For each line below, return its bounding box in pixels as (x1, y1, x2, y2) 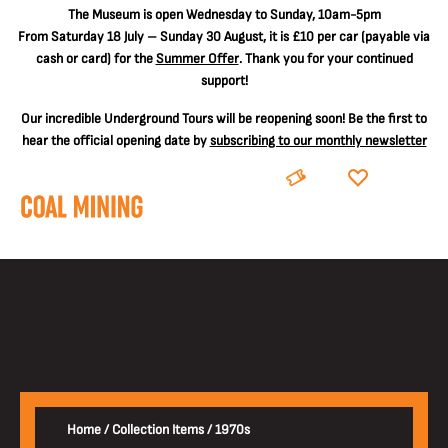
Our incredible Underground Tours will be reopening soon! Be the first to (21, 110, 427, 127)
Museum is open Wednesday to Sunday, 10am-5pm (91, 6, 381, 23)
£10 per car (292, 28, 358, 45)
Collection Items (112, 421, 204, 439)
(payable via (358, 28, 430, 45)
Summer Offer (155, 50, 239, 67)
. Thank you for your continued (238, 50, 413, 67)
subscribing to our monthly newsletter (209, 132, 427, 149)
